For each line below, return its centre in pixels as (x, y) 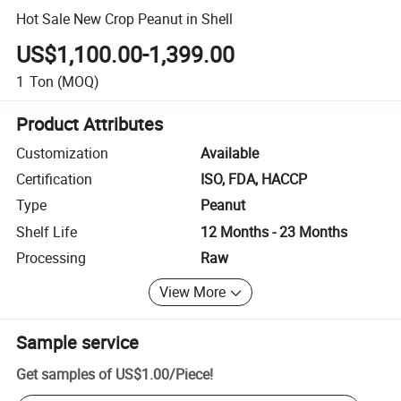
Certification (55, 179)
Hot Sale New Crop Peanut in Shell (125, 18)
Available (230, 153)
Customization (63, 153)
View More (193, 292)
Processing (51, 258)
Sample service (78, 342)
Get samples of (64, 374)
